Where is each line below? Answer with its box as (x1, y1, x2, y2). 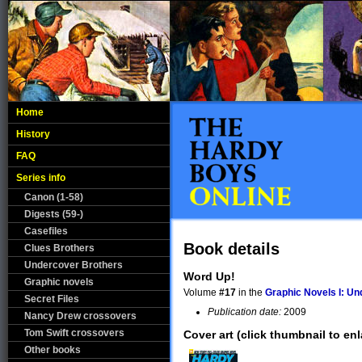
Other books (24, 344, 81, 356)
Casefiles (24, 225, 68, 237)
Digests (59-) (24, 208, 83, 220)
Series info (16, 172, 65, 183)
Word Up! (183, 270, 235, 283)
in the (236, 287, 265, 298)
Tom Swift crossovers (24, 327, 124, 339)
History (16, 128, 50, 140)
